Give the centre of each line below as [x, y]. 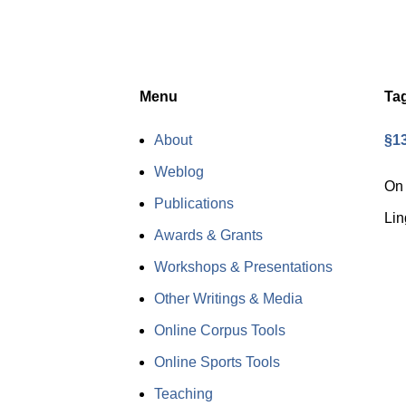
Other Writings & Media [228, 299]
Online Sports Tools [217, 362]
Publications [193, 204]
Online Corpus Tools [219, 331]
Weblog [179, 172]
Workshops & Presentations [243, 267]
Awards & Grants [208, 236]
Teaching [183, 394]
